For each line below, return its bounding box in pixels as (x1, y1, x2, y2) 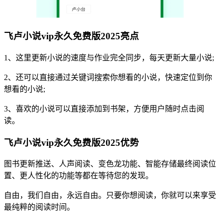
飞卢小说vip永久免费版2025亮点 (4, 31, 139, 42)
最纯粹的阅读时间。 (4, 203, 75, 212)
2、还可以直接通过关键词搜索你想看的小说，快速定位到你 (4, 73, 212, 82)
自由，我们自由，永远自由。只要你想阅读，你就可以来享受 (4, 191, 216, 200)
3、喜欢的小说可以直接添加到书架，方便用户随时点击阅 (4, 104, 204, 113)
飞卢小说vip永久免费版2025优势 (4, 137, 139, 148)
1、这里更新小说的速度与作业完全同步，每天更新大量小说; (4, 53, 214, 62)
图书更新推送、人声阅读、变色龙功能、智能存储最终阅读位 (4, 160, 216, 168)
